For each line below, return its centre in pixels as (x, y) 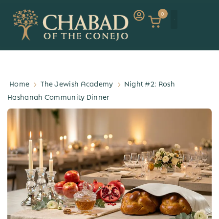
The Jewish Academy (77, 83)
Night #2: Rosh (149, 83)
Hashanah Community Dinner (58, 97)
